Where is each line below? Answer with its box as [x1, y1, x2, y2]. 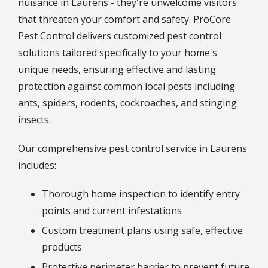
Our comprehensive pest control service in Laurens [18, 141, 247, 155]
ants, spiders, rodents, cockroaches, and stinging [18, 96, 237, 109]
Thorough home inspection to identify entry [42, 187, 240, 200]
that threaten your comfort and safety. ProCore [18, 12, 231, 26]
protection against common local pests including [18, 79, 235, 93]
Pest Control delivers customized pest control [18, 29, 221, 42]
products [42, 240, 82, 254]
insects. [18, 112, 51, 126]
